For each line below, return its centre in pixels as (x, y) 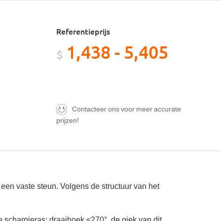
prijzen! (68, 120)
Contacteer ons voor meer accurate (127, 109)
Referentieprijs (83, 31)
